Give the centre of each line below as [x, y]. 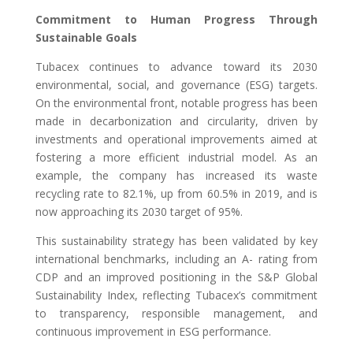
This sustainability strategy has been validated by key [176, 240]
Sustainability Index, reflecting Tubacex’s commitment [176, 295]
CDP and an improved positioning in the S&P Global [176, 277]
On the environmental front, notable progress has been [176, 102]
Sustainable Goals [86, 37]
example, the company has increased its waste [176, 175]
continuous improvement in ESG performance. [153, 331]
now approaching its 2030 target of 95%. [139, 211]
